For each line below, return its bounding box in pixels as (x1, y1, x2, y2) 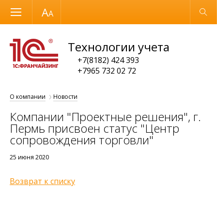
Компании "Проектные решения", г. (10, 108, 201, 124)
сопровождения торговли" (10, 132, 154, 148)
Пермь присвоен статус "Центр (10, 120, 179, 136)
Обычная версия (146, 6, 207, 17)
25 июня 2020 (10, 153, 49, 161)
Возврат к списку (10, 176, 75, 186)
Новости (53, 93, 77, 101)
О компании (10, 93, 46, 101)
